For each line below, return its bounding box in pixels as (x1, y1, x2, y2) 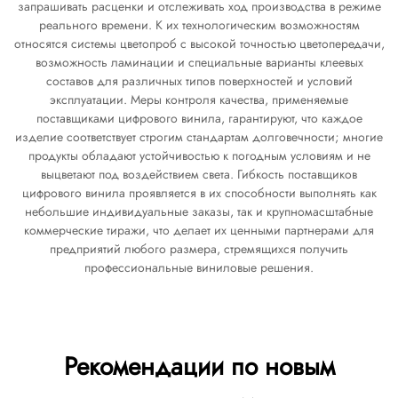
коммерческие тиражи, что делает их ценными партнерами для (24, 221, 374, 239)
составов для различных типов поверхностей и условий (45, 72, 353, 90)
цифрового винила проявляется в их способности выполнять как (21, 184, 377, 202)
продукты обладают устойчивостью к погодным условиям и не (28, 147, 370, 164)
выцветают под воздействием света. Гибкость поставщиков (41, 165, 357, 183)
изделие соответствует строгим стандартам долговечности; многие (15, 128, 383, 146)
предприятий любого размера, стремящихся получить (50, 240, 348, 258)
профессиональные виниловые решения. (84, 259, 314, 276)
